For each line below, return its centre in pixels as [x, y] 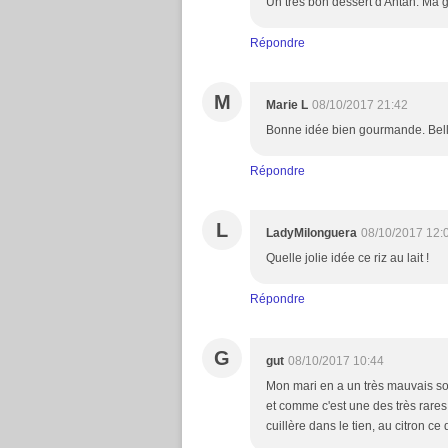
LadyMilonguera [311, 233]
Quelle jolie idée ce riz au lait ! [347, 258]
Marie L [287, 105]
